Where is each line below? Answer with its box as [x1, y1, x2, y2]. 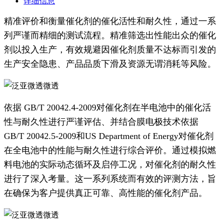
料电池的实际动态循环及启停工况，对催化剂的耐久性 [4, 159, 216, 169]
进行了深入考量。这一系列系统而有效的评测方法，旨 [4, 173, 216, 184]
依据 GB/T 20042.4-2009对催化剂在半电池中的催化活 [4, 102, 211, 112]
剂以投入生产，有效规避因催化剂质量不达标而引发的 [4, 44, 216, 55]
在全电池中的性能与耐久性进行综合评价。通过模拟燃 [4, 145, 216, 155]
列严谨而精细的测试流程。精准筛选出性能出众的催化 [4, 30, 216, 40]
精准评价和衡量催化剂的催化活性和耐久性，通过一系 [4, 16, 216, 26]
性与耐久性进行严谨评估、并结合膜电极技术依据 [4, 116, 198, 127]
